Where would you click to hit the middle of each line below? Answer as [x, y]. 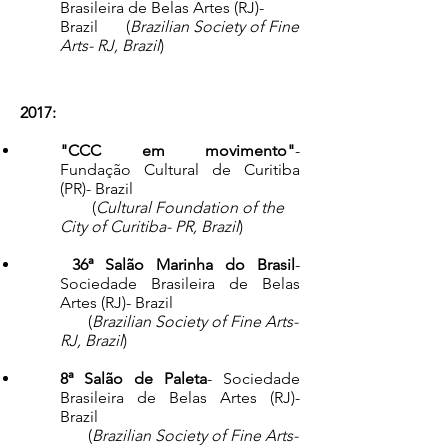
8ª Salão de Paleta [133, 378]
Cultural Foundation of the [190, 207]
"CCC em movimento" [177, 150]
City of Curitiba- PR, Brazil [149, 226]
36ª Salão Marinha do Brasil [183, 264]
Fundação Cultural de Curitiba [180, 169]
